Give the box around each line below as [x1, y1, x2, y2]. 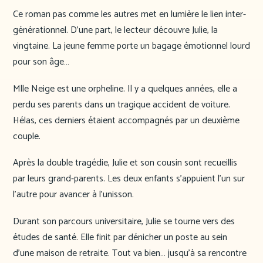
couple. [13, 128, 41, 144]
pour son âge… [13, 54, 69, 70]
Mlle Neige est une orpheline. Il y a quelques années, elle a [13, 80, 237, 97]
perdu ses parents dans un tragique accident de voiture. [13, 96, 230, 113]
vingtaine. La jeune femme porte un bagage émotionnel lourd [13, 38, 250, 55]
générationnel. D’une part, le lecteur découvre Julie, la [13, 22, 218, 39]
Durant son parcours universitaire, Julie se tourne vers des [13, 213, 235, 230]
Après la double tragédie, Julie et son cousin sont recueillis [13, 155, 237, 171]
